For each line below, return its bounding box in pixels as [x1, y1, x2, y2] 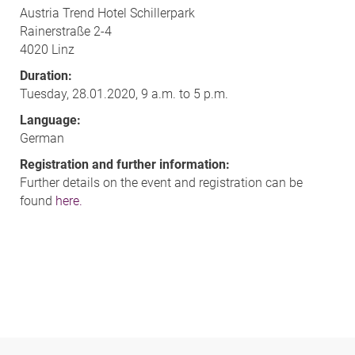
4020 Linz [20, 41, 74, 57]
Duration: [20, 67, 72, 83]
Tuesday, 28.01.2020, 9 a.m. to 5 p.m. [20, 86, 228, 101]
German [20, 130, 64, 146]
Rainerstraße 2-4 [20, 23, 112, 39]
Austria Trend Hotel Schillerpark [20, 5, 195, 21]
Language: [20, 112, 81, 128]
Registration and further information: [20, 156, 230, 172]
